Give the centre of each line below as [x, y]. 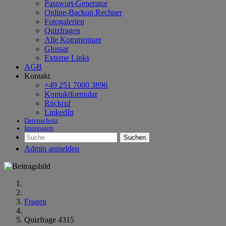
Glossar [56, 49]
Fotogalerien [64, 21]
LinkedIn [59, 112]
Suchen [135, 137]
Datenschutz [41, 121]
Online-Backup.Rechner [83, 12]
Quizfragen [62, 31]
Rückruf [58, 103]
